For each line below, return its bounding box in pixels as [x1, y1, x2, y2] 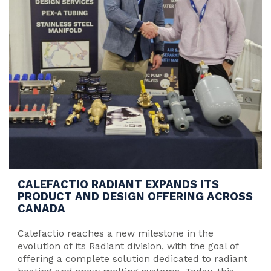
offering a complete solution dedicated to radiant [18, 253, 247, 264]
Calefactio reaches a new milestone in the [18, 227, 214, 239]
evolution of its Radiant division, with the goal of [18, 240, 238, 252]
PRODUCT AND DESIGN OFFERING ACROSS [18, 190, 253, 203]
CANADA [18, 202, 65, 215]
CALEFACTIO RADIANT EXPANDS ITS [18, 178, 219, 191]
